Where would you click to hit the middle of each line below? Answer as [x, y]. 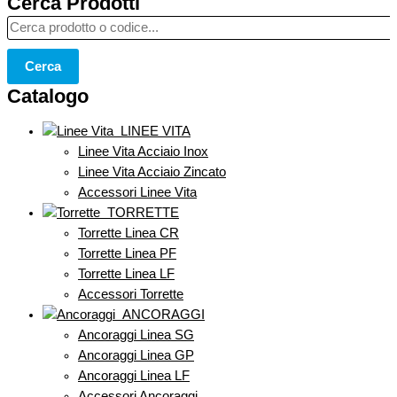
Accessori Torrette [131, 295]
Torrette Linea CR [128, 234]
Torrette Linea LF [126, 274]
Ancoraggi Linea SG [136, 335]
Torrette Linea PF [127, 254]
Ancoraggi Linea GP [136, 356]
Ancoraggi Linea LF [134, 376]
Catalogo [48, 96]
